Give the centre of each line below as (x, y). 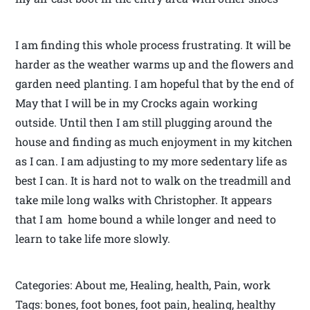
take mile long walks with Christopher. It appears (144, 200)
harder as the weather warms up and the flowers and (155, 64)
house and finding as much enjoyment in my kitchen (154, 142)
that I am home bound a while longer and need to (146, 219)
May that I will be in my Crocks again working (137, 103)
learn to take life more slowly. (93, 239)
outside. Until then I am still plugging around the (144, 122)
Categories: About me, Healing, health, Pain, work (143, 285)
